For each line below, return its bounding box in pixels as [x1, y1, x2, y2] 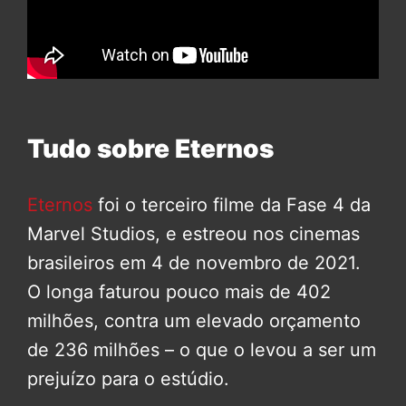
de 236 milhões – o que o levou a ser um [27, 338, 376, 361]
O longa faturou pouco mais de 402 [27, 280, 331, 303]
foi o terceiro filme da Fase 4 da [92, 193, 371, 216]
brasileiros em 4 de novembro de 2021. [27, 251, 361, 274]
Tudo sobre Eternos [27, 132, 274, 164]
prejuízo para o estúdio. [27, 367, 229, 390]
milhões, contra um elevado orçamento [27, 309, 361, 332]
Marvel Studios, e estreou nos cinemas [27, 222, 360, 245]
